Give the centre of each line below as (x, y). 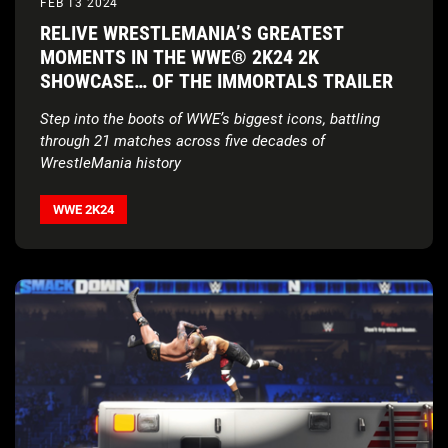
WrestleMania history (110, 163)
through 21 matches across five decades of (182, 141)
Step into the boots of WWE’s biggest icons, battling (210, 119)
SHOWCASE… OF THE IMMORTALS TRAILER (216, 81)
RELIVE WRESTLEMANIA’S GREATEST (192, 33)
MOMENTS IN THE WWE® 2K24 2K (179, 57)
